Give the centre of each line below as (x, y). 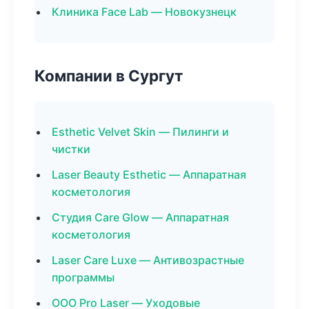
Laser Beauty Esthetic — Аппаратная (149, 175)
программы (83, 277)
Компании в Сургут (109, 76)
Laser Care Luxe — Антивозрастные (148, 260)
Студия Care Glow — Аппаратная (140, 217)
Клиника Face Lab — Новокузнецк (144, 12)
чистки (71, 149)
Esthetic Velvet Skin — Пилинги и (140, 132)
